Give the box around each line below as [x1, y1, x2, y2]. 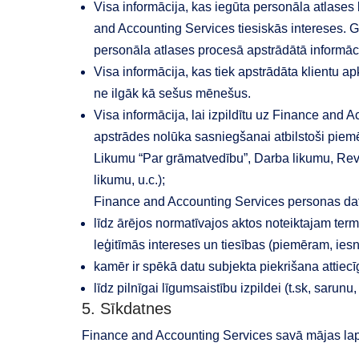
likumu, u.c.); [94, 173, 165, 187]
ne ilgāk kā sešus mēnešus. [94, 87, 251, 100]
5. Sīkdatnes [82, 300, 171, 317]
